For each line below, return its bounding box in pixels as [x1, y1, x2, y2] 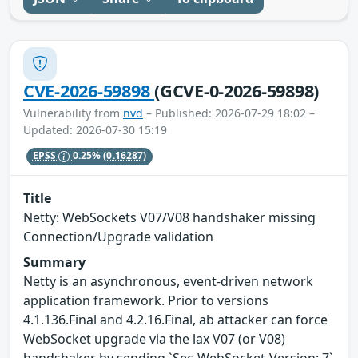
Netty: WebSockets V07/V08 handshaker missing [23, 209, 316, 227]
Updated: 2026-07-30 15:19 [23, 121, 167, 137]
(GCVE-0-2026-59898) [154, 78, 320, 102]
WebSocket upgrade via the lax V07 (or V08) [23, 330, 285, 348]
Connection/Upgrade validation [23, 228, 213, 246]
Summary [23, 253, 86, 272]
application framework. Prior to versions [23, 292, 268, 310]
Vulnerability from [23, 105, 123, 121]
